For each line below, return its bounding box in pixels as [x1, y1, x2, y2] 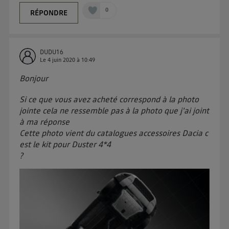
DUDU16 [40, 48, 64, 56]
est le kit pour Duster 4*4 [19, 138, 111, 150]
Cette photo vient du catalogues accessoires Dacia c [19, 127, 209, 139]
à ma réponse [19, 116, 70, 127]
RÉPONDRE [30, 7, 68, 18]
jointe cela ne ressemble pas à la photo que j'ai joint [19, 104, 210, 116]
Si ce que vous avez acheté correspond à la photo [19, 93, 199, 105]
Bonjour [19, 72, 49, 84]
